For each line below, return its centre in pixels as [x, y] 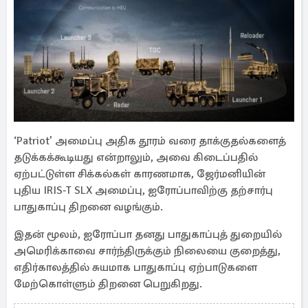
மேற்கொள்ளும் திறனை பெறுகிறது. [109, 284]
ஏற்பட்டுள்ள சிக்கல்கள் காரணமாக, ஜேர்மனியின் [140, 174]
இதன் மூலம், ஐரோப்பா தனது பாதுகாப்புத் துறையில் [148, 234]
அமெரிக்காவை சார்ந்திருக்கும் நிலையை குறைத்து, [147, 251]
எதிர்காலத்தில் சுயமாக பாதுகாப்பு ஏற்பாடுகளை [135, 267]
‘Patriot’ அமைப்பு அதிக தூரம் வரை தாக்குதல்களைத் [150, 141]
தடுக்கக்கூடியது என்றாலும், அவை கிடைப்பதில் [136, 157]
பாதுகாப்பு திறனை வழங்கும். [88, 207]
